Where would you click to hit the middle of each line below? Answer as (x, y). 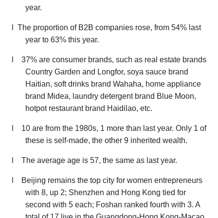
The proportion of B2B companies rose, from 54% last (109, 28)
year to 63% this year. (62, 40)
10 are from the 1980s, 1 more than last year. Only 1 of (114, 128)
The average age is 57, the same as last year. (99, 161)
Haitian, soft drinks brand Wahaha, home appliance (113, 84)
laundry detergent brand (115, 96)
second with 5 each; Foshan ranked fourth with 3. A (113, 205)
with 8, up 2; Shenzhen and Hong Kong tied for (106, 193)
